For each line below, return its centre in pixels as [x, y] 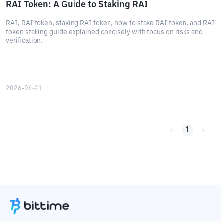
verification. [24, 41]
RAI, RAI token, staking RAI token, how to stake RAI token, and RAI [110, 23]
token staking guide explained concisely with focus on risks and [104, 32]
